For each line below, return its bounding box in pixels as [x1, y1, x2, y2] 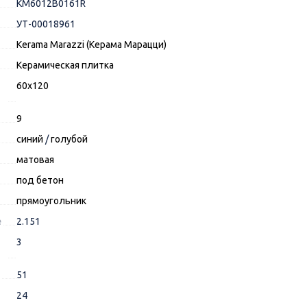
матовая [16, 154, 54, 166]
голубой [50, 134, 88, 145]
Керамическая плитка [16, 60, 114, 71]
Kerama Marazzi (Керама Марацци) [16, 39, 167, 51]
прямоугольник [16, 195, 86, 207]
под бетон [16, 175, 64, 186]
